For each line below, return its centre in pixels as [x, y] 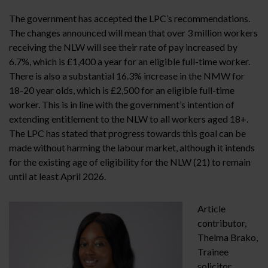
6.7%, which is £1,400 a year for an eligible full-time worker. [130, 62]
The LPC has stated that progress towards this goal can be [127, 133]
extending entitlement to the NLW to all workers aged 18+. [129, 119]
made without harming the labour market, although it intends [132, 148]
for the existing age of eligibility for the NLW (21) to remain [130, 162]
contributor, [222, 223]
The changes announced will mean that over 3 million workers [133, 33]
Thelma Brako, [228, 237]
